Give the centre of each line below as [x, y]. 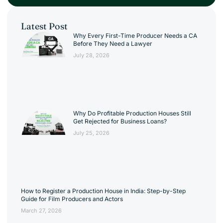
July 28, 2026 [91, 56]
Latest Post [44, 26]
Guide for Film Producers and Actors [72, 199]
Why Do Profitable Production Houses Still [132, 113]
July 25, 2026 [91, 133]
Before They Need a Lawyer [113, 44]
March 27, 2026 [41, 211]
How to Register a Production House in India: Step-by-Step [103, 191]
